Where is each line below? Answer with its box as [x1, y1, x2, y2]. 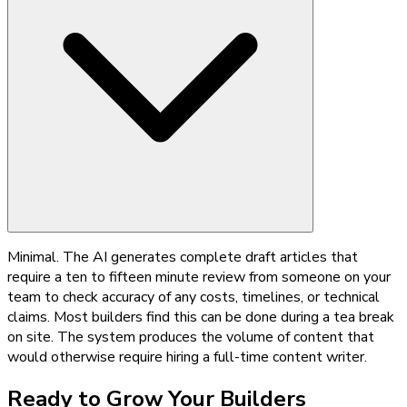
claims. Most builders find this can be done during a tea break [7, 306, 394, 327]
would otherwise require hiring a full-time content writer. [7, 346, 367, 367]
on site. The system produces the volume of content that [7, 326, 374, 347]
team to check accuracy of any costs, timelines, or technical [7, 286, 380, 307]
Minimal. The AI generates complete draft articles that [7, 246, 358, 267]
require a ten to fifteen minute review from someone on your [7, 266, 391, 287]
